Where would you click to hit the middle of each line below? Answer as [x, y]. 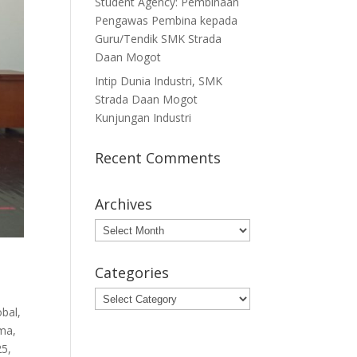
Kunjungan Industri [143, 118]
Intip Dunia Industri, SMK [159, 81]
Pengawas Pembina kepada [167, 20]
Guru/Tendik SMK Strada [159, 39]
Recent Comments [158, 158]
